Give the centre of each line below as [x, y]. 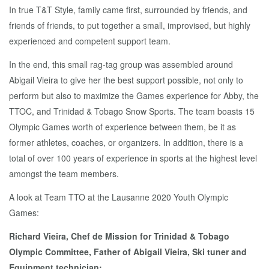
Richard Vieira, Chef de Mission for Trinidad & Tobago [119, 236]
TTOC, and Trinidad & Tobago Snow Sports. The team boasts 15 [132, 111]
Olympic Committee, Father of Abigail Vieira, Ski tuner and [128, 252]
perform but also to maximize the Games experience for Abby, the [134, 96]
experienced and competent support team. [90, 41]
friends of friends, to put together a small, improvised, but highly [130, 26]
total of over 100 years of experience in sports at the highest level [133, 158]
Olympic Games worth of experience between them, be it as [122, 127]
